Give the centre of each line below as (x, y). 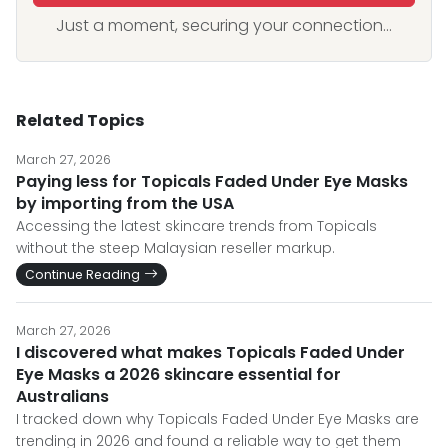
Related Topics (80, 120)
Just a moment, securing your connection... (224, 25)
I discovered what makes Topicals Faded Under (210, 352)
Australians (62, 396)
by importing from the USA (125, 203)
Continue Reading (82, 274)
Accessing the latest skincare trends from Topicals (196, 226)
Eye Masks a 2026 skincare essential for (178, 374)
